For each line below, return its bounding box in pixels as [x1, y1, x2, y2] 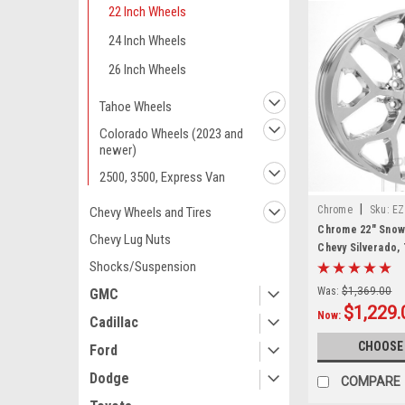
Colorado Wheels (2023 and [99, 126, 243, 142]
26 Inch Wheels [108, 61, 186, 78]
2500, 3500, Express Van [99, 169, 225, 185]
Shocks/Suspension [89, 259, 196, 275]
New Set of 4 [317, 259, 382, 272]
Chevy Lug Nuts [89, 231, 171, 248]
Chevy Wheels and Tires [89, 204, 212, 221]
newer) [99, 142, 137, 158]
